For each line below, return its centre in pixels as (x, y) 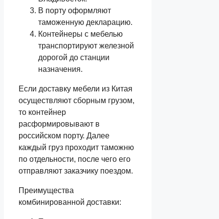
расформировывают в (59, 124)
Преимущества (46, 190)
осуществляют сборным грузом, (77, 100)
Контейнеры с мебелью (80, 34)
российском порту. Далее (64, 135)
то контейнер (42, 112)
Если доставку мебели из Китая (76, 88)
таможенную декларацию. (85, 22)
